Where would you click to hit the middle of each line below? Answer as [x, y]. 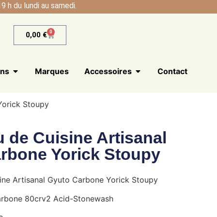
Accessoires [108, 71]
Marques [52, 71]
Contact [173, 71]
